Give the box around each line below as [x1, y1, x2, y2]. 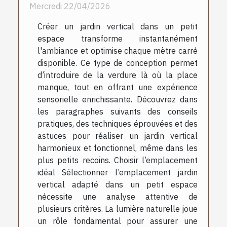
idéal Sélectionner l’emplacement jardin [37, 167, 198, 177]
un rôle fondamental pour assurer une [37, 215, 198, 226]
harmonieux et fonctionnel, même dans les [37, 142, 198, 153]
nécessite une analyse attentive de [37, 191, 198, 202]
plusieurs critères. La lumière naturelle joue [37, 203, 198, 214]
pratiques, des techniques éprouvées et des [37, 118, 198, 129]
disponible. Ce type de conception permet [37, 57, 198, 68]
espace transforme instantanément [37, 33, 198, 44]
